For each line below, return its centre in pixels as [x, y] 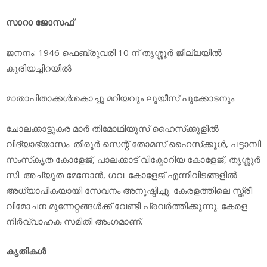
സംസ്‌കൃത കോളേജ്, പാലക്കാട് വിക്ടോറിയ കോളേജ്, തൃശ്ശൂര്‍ [133, 159]
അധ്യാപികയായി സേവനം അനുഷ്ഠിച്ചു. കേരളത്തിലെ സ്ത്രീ [129, 190]
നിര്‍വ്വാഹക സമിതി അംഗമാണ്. [74, 221]
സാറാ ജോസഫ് [40, 22]
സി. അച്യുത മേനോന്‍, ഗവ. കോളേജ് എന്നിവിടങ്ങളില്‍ [122, 174]
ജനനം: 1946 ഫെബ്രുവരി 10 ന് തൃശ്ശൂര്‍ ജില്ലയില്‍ [114, 52]
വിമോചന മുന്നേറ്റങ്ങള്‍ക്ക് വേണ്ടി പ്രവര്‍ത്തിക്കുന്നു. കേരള [127, 205]
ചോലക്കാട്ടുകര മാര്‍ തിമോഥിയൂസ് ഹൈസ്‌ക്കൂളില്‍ [112, 128]
